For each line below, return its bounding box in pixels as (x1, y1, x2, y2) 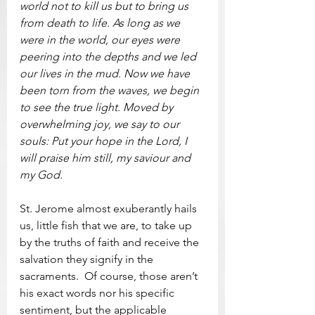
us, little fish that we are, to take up (20, 218, 195, 232)
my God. (20, 167, 63, 181)
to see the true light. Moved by (20, 100, 176, 114)
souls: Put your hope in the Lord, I (20, 134, 190, 148)
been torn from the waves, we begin (20, 83, 202, 97)
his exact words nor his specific (20, 285, 177, 300)
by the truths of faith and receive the (20, 235, 202, 249)
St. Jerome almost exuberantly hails (20, 201, 200, 215)
